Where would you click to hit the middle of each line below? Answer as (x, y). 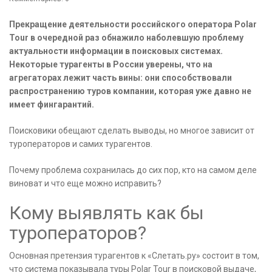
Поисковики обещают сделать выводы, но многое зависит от (132, 131)
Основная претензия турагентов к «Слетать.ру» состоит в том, (134, 256)
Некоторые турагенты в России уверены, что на (111, 65)
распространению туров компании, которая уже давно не (130, 91)
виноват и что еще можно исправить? (85, 184)
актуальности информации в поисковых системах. (116, 51)
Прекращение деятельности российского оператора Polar (133, 25)
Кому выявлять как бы (107, 213)
